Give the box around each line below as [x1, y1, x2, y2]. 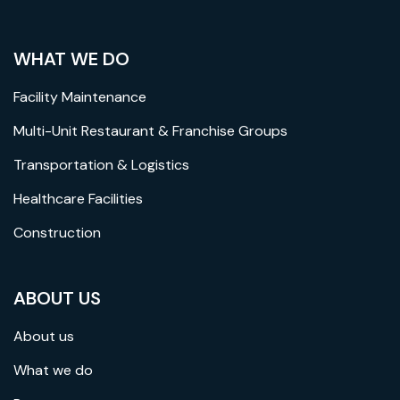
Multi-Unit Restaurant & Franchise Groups [13, 121, 287, 140]
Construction [13, 222, 101, 242]
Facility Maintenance [13, 87, 146, 106]
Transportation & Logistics [13, 154, 189, 174]
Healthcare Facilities [13, 188, 143, 208]
